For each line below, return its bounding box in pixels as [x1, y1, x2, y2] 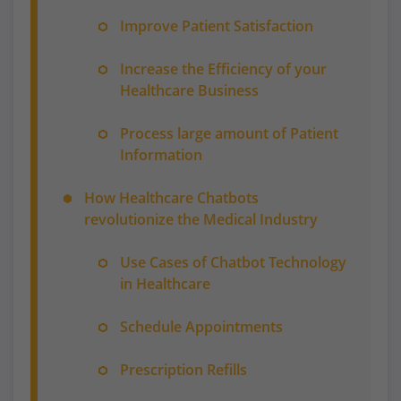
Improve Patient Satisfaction [120, 15, 313, 36]
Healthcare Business [120, 80, 259, 100]
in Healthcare [120, 273, 210, 294]
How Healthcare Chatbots [84, 187, 259, 208]
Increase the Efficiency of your [120, 58, 327, 79]
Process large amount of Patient [120, 123, 338, 143]
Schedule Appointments [120, 316, 283, 337]
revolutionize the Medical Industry [84, 209, 318, 229]
